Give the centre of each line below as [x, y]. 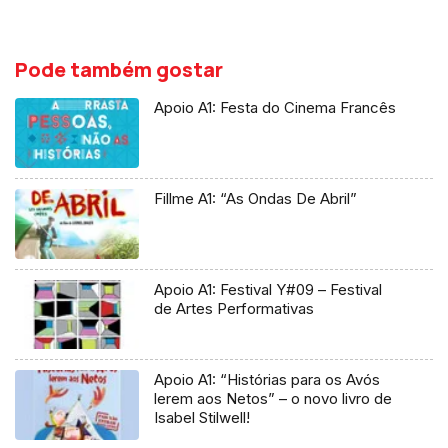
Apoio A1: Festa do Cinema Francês [275, 108]
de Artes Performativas [234, 308]
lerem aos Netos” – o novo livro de [273, 399]
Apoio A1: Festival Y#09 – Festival [268, 289]
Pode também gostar [119, 70]
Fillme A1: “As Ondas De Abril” [256, 198]
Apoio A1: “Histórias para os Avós [267, 380]
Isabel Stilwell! [202, 418]
